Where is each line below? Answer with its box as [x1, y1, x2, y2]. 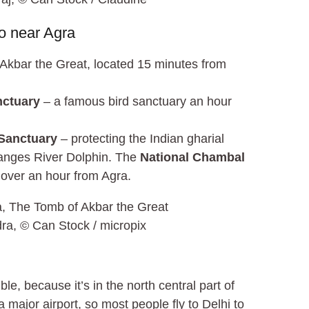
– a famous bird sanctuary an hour [40, 94, 232, 108]
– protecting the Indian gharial [57, 131, 225, 146]
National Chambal [140, 150, 246, 164]
